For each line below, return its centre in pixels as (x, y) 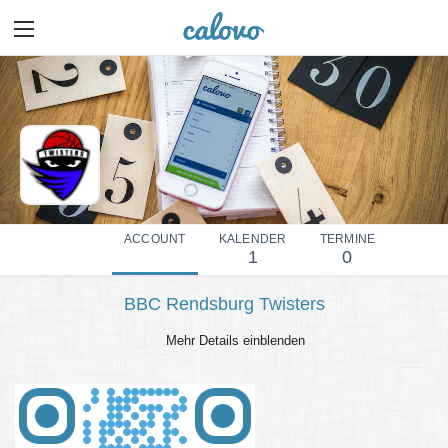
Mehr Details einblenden (234, 341)
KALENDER (252, 239)
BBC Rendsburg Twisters (224, 304)
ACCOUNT (155, 239)
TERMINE (347, 239)
